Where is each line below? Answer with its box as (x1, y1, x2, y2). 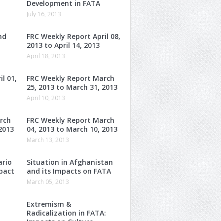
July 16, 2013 (27, 9, 61, 18)
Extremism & (27, 199, 71, 209)
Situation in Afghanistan (27, 157, 113, 167)
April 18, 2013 (27, 51, 65, 60)
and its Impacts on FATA (27, 166, 111, 176)
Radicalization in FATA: (27, 208, 106, 218)
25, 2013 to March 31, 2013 (27, 82, 117, 92)
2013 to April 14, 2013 (27, 40, 100, 50)
